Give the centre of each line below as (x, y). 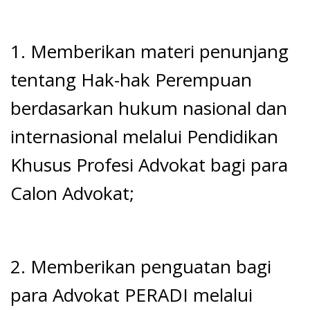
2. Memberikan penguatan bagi (141, 266)
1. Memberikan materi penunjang (149, 51)
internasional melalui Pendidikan (144, 136)
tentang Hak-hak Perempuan (131, 79)
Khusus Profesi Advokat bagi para (149, 164)
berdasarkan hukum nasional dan (149, 108)
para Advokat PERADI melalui (131, 294)
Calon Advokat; (72, 193)
